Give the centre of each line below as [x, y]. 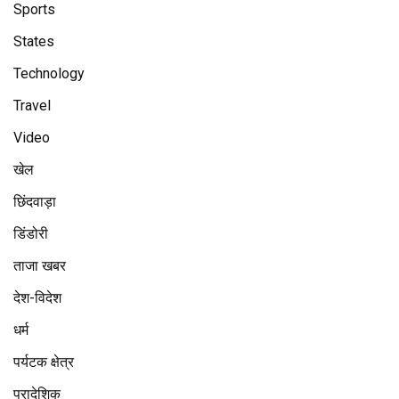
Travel [32, 105]
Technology [49, 73]
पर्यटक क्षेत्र [44, 362]
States [34, 41]
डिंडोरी [31, 233]
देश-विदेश [37, 297]
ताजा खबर [40, 265]
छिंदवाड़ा [35, 201]
